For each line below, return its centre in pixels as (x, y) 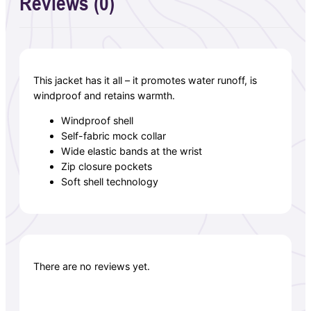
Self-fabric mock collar (114, 136)
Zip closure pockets (107, 167)
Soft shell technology (110, 182)
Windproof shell (97, 121)
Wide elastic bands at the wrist (132, 151)
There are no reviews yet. (92, 266)
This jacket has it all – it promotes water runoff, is (145, 80)
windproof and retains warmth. (104, 95)
